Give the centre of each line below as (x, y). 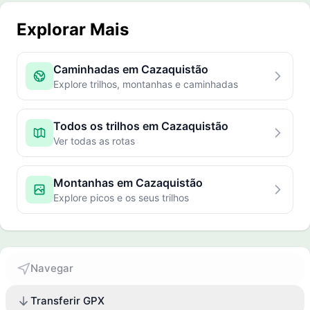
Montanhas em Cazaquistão (128, 183)
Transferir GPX (67, 301)
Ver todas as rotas (94, 141)
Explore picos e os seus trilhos (121, 198)
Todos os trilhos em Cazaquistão (141, 126)
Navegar (52, 268)
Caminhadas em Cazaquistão (131, 69)
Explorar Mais (73, 29)
